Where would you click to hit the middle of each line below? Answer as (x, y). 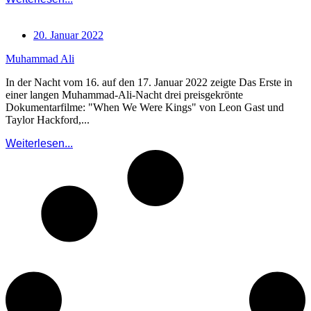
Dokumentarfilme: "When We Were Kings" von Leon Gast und (145, 108)
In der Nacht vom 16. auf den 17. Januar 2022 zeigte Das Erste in (149, 83)
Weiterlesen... (39, 144)
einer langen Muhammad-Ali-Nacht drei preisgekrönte (124, 95)
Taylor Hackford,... (48, 120)
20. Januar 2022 (68, 35)
